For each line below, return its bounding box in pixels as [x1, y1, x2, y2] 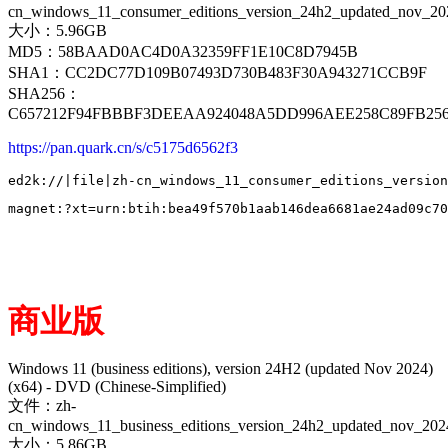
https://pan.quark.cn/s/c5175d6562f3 [8, 138, 238, 156]
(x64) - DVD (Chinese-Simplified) [8, 377, 226, 395]
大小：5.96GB [8, 21, 107, 39]
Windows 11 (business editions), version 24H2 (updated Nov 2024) [8, 359, 433, 377]
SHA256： [8, 84, 81, 102]
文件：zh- [8, 396, 76, 414]
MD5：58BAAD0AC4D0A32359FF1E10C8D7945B [8, 42, 358, 60]
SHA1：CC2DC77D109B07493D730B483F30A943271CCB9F [8, 63, 427, 81]
